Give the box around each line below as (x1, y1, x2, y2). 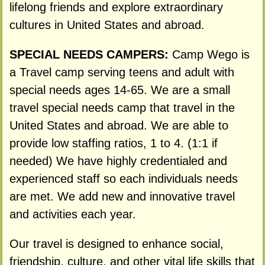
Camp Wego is (172, 47, 250, 61)
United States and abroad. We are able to (9, 118, 228, 132)
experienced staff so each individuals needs (9, 172, 238, 185)
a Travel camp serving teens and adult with (9, 65, 234, 79)
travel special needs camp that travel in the (9, 101, 235, 114)
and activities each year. (9, 207, 136, 221)
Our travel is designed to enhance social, (9, 237, 224, 250)
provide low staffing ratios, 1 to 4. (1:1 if (9, 136, 218, 150)
